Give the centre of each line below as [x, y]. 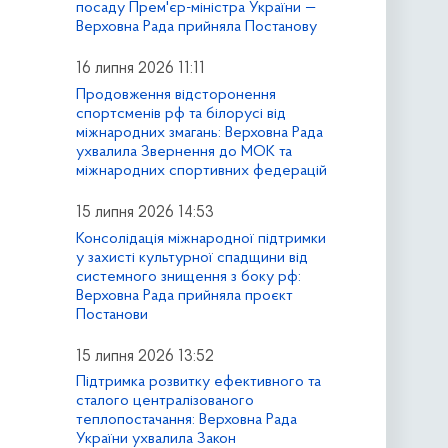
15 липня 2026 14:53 [144, 212]
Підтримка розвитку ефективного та [198, 382]
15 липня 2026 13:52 [144, 356]
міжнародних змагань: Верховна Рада [199, 132]
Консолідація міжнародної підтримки [200, 238]
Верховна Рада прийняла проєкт [184, 295]
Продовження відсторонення [175, 94]
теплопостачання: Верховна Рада [186, 420]
